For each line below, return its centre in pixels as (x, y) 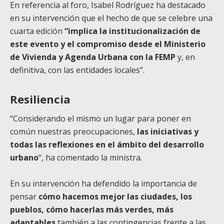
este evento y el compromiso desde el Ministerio (108, 44)
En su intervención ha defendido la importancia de (103, 183)
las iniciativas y (168, 131)
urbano (24, 157)
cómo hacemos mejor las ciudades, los (115, 196)
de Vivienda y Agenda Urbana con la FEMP (93, 57)
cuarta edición (37, 31)
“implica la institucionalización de (132, 31)
